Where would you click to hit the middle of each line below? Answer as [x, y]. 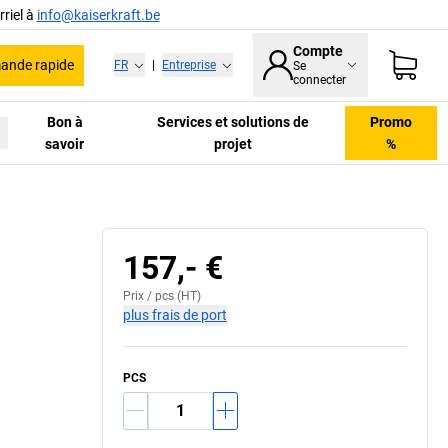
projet [233, 143]
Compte [318, 51]
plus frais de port [175, 314]
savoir [65, 143]
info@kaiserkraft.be [98, 14]
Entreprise [189, 65]
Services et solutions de [233, 121]
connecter [319, 80]
